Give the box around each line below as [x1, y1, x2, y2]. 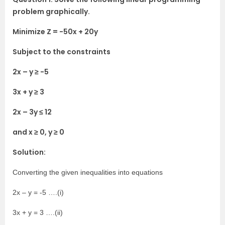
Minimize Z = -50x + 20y [13, 27, 98, 37]
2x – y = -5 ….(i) [13, 188, 64, 196]
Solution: [13, 147, 46, 157]
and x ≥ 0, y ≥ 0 [13, 127, 64, 137]
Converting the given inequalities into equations [13, 168, 163, 176]
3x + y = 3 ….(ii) [13, 208, 63, 216]
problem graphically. [13, 7, 90, 17]
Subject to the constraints [13, 47, 110, 57]
